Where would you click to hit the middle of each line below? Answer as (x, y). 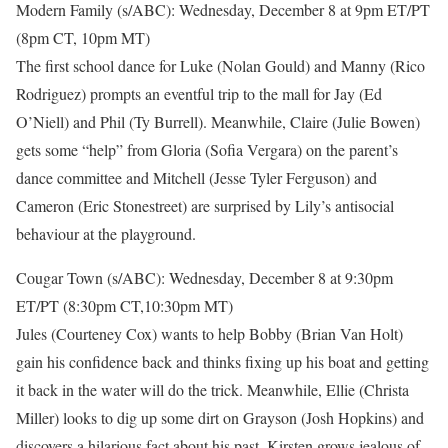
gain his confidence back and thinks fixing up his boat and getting (222, 361)
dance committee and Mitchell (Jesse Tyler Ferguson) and (196, 177)
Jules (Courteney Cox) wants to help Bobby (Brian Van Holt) (209, 333)
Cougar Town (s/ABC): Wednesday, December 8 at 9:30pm (204, 277)
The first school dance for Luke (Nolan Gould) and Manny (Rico (220, 65)
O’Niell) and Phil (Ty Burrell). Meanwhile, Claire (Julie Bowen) (218, 121)
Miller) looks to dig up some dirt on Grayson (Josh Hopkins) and (220, 417)
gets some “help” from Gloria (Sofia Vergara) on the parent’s (207, 149)
